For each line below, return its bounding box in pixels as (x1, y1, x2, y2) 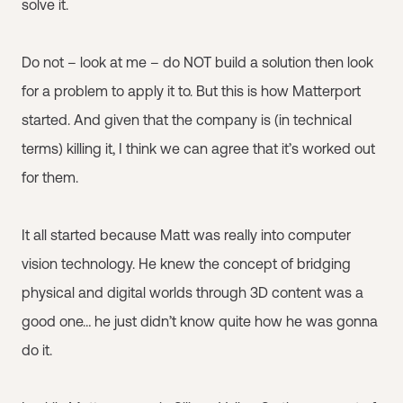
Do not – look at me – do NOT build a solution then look (22, 54, 373, 70)
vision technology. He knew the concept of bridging (22, 255, 351, 272)
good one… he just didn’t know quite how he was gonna (22, 313, 378, 329)
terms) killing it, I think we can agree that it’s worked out (22, 140, 375, 157)
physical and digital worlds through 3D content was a (22, 284, 363, 300)
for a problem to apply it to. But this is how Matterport (22, 83, 361, 99)
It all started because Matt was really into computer (22, 227, 351, 243)
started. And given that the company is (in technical (22, 112, 352, 128)
